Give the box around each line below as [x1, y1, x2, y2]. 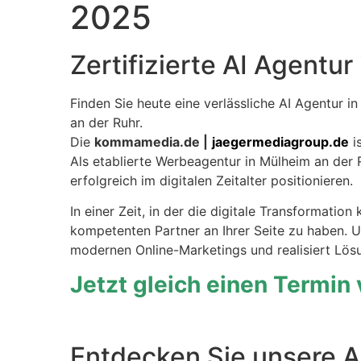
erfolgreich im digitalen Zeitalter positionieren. [70, 172, 353, 189]
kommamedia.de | [94, 134, 208, 150]
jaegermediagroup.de [212, 134, 349, 150]
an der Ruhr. [70, 114, 143, 131]
